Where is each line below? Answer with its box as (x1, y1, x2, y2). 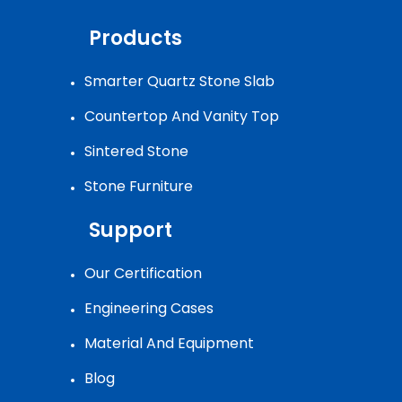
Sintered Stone (84, 141, 188, 162)
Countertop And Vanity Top (84, 106, 279, 127)
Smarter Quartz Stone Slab (84, 71, 275, 92)
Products (89, 24, 182, 53)
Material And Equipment (84, 333, 254, 354)
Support (89, 216, 172, 245)
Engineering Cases (84, 298, 214, 319)
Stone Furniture (84, 176, 193, 197)
